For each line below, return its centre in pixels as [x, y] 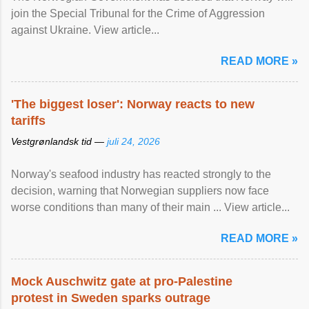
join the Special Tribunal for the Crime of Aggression [138, 13]
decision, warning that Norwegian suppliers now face [140, 191]
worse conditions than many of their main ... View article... [150, 207]
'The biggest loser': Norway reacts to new [133, 104]
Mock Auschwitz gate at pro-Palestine [122, 281]
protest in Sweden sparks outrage [111, 298]
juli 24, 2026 [133, 141]
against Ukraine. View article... [85, 30]
